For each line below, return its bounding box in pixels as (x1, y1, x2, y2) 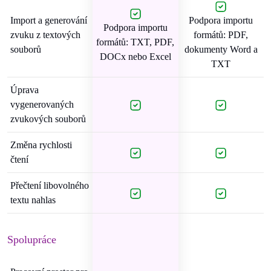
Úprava (10, 85, 39, 95)
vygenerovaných (10, 99, 74, 109)
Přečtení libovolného (10, 180, 89, 191)
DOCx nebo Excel (99, 51, 171, 62)
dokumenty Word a (184, 44, 258, 54)
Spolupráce (7, 233, 56, 246)
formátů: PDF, (194, 30, 248, 40)
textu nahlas (10, 195, 56, 205)
